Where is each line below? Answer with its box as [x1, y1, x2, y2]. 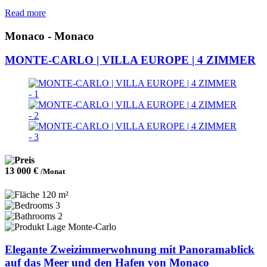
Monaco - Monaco [5, 29, 94, 42]
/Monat [41, 167, 65, 176]
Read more [5, 7, 46, 18]
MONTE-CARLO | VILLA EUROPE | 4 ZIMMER [5, 54, 256, 67]
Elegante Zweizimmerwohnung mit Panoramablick [5, 243, 254, 256]
